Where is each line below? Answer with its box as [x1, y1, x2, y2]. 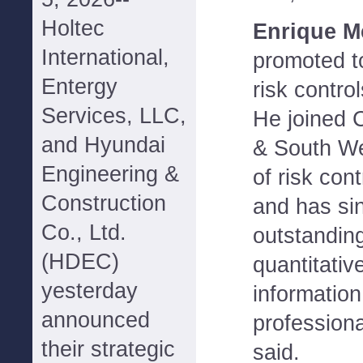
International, [41, 45, 169, 70]
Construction [41, 191, 166, 216]
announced [41, 308, 150, 332]
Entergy [41, 75, 117, 99]
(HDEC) [41, 250, 119, 274]
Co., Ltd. [41, 220, 126, 245]
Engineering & [41, 162, 179, 186]
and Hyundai [41, 133, 165, 157]
